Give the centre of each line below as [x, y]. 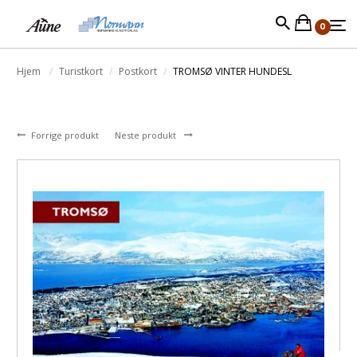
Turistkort [81, 71]
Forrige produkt [66, 135]
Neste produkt [147, 135]
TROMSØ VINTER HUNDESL [232, 71]
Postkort [138, 71]
